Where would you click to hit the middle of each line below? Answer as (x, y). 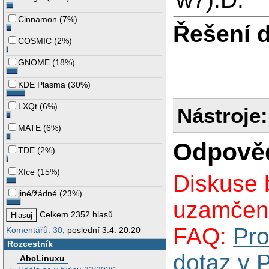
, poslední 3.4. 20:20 (101, 230)
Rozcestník (30, 243)
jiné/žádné (38, 194)
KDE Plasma (42, 84)
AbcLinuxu (43, 258)
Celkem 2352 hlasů (75, 215)
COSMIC (35, 41)
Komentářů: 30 (34, 230)
